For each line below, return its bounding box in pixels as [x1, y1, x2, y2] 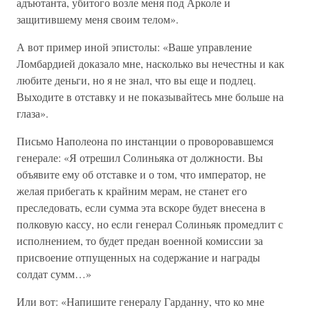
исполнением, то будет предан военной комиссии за [17, 233, 263, 248]
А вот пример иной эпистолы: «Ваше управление [17, 39, 252, 54]
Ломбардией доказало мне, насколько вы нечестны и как [17, 56, 284, 71]
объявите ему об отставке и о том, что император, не [17, 167, 266, 181]
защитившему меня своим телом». [17, 12, 179, 26]
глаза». [17, 106, 48, 120]
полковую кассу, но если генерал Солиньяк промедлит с [17, 217, 283, 231]
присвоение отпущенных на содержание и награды [17, 250, 260, 264]
